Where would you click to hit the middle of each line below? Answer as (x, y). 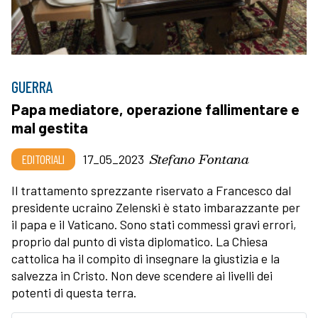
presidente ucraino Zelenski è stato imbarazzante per (156, 207)
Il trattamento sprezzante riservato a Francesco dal (151, 190)
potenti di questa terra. (74, 292)
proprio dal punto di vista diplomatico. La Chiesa (139, 241)
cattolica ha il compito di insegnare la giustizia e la (146, 258)
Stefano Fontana (199, 158)
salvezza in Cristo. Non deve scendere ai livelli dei (142, 275)
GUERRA (32, 86)
